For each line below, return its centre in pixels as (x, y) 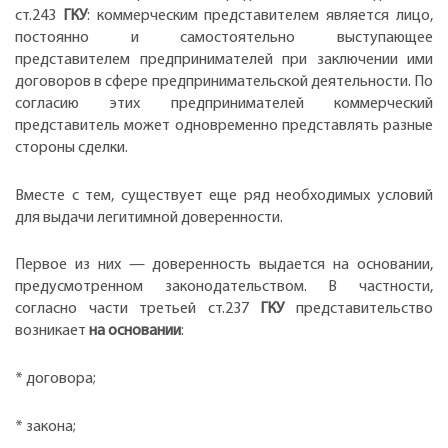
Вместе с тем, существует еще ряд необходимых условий (224, 195)
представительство (359, 309)
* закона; (45, 426)
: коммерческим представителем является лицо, (260, 16)
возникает (50, 331)
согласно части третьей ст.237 (138, 309)
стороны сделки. (71, 148)
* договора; (55, 378)
